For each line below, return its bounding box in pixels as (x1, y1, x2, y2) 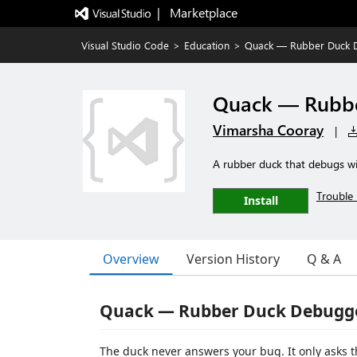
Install (243, 193, 278, 208)
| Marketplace (156, 4, 237, 21)
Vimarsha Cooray (213, 120, 324, 139)
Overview (103, 249, 159, 268)
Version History (186, 250, 280, 268)
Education (184, 38, 229, 52)
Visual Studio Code (81, 38, 169, 52)
